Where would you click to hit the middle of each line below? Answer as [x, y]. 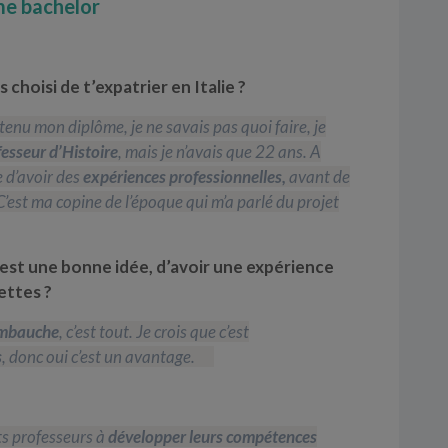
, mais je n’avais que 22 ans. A [219, 151]
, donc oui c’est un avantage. [98, 356]
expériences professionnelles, [184, 176]
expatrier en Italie [165, 86]
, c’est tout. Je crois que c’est [154, 331]
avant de [318, 176]
